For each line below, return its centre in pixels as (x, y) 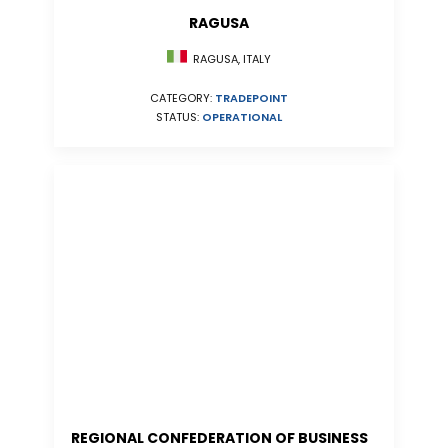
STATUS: (179, 117)
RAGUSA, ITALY (229, 59)
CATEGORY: (182, 98)
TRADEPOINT (251, 98)
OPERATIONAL (242, 117)
